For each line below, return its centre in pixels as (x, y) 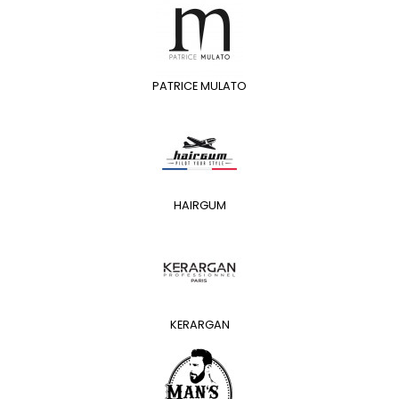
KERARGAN (199, 325)
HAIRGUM (199, 206)
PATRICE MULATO (199, 86)
